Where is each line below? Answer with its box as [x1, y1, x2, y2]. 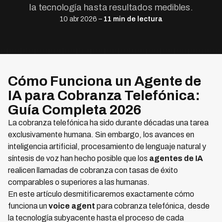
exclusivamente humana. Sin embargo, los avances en [8, 130, 194, 139]
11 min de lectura [103, 15, 163, 23]
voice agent [49, 202, 95, 210]
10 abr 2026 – [59, 15, 104, 23]
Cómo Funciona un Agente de [8, 73, 201, 89]
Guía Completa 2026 [8, 102, 141, 117]
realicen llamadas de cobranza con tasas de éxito [8, 166, 178, 174]
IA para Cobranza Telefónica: [8, 88, 200, 103]
